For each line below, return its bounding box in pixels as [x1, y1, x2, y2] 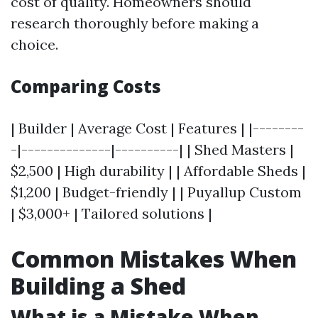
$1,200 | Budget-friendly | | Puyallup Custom [11, 183, 302, 201]
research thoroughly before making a [11, 14, 259, 32]
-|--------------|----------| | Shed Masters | [11, 141, 294, 158]
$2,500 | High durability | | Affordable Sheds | [11, 162, 306, 180]
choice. [11, 35, 58, 53]
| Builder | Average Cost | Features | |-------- [11, 119, 304, 137]
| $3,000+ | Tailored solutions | [11, 204, 212, 222]
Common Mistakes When [11, 243, 297, 274]
